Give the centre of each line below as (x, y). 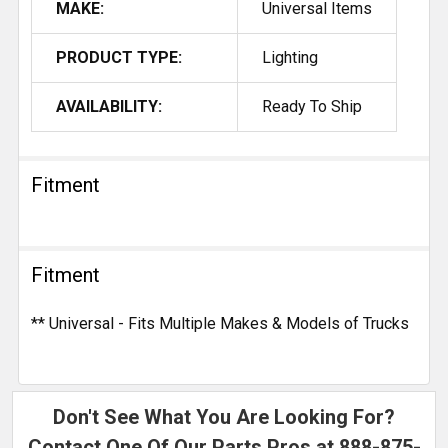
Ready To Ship (312, 106)
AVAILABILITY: (109, 106)
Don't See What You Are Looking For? (224, 416)
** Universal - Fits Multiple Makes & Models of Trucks (220, 323)
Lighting (290, 57)
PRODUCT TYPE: (119, 57)
